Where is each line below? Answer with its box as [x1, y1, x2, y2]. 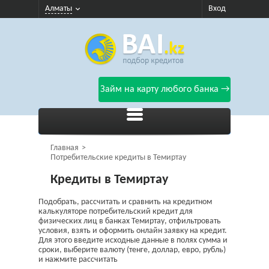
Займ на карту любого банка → [100, 85, 229, 94]
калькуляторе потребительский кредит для [38, 207, 193, 216]
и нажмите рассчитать [38, 255, 118, 264]
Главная [50, 144, 79, 153]
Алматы [45, 4, 72, 13]
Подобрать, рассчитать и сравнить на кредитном [38, 198, 212, 207]
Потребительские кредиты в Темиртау [50, 153, 186, 162]
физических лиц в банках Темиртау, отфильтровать [38, 217, 221, 226]
